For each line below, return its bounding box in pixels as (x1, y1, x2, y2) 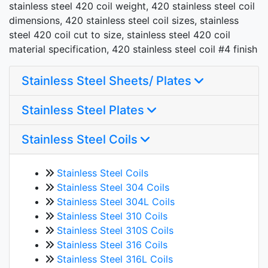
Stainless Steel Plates (22, 102, 147, 117)
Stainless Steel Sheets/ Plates (22, 73, 194, 88)
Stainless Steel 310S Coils (57, 224, 173, 236)
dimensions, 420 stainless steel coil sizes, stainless (9, 14, 239, 26)
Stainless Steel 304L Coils (57, 195, 175, 208)
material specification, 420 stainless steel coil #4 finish (9, 42, 257, 55)
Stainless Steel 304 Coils (57, 181, 169, 193)
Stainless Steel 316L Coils (57, 252, 173, 265)
